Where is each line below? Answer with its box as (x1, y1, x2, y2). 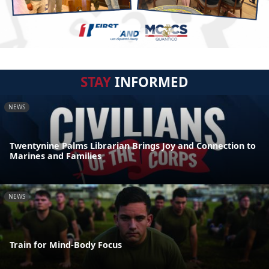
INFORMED (111, 73, 189, 91)
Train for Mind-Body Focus (10, 239, 122, 251)
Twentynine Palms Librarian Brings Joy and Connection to (10, 139, 256, 151)
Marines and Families (10, 150, 101, 162)
